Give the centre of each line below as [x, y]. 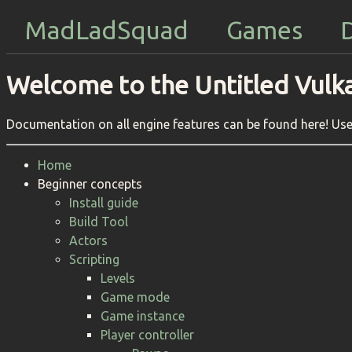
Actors [88, 240]
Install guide [104, 202]
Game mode [135, 297]
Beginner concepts [90, 183]
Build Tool [99, 221]
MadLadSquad [107, 30]
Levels [118, 278]
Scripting [94, 259]
